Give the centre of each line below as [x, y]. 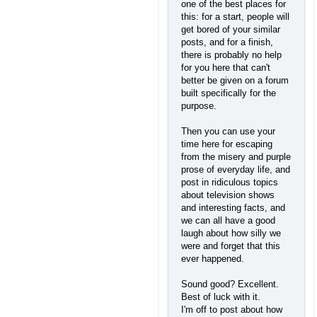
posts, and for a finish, [227, 42]
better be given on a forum [235, 81]
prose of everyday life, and [236, 170]
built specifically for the [229, 93]
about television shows [228, 195]
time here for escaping [227, 144]
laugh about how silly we [231, 234]
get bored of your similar [231, 30]
